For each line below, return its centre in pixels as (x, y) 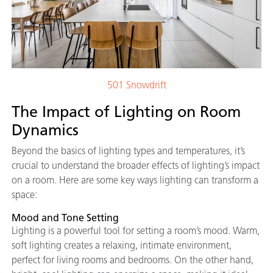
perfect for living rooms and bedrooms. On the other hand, (133, 260)
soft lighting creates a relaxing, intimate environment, (122, 245)
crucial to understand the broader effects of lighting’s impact (136, 165)
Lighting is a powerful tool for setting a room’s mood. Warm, (136, 230)
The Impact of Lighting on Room (126, 111)
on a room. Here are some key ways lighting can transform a (135, 180)
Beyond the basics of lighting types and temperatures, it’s (128, 151)
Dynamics (45, 129)
